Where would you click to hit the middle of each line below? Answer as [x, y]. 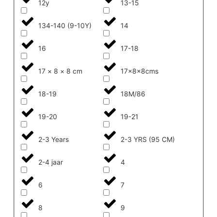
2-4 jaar [50, 162]
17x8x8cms [140, 71]
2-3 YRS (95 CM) [148, 139]
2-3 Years [53, 139]
